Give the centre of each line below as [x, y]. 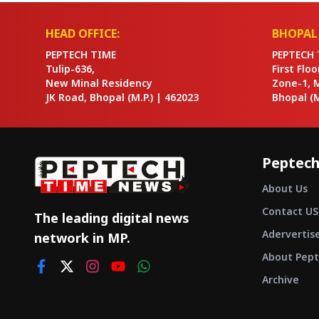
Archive [281, 279]
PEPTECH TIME [81, 54]
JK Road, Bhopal [85, 97]
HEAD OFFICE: [83, 33]
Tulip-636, [70, 69]
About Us [285, 188]
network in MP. [82, 238]
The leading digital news [112, 218]
